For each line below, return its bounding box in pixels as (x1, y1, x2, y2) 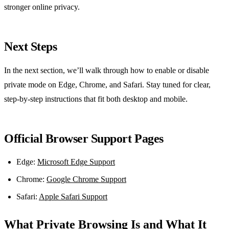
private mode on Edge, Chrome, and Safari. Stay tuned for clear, (4, 80, 211, 89)
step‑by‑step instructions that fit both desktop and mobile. (4, 95, 188, 104)
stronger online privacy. (4, 3, 80, 12)
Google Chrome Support (47, 175, 126, 184)
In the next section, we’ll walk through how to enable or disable (4, 66, 209, 75)
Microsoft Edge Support (37, 157, 115, 167)
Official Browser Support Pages (4, 132, 164, 146)
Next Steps (4, 40, 57, 54)
